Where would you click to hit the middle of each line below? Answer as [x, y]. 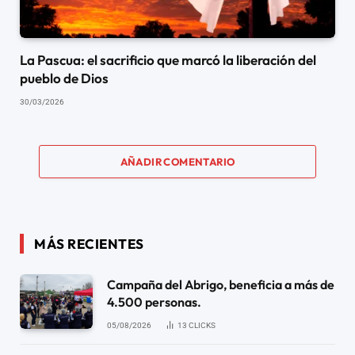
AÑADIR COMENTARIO [177, 161]
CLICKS [202, 325]
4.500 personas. [154, 302]
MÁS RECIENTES [89, 243]
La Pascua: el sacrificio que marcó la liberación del [168, 59]
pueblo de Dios [64, 78]
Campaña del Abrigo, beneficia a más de [221, 284]
